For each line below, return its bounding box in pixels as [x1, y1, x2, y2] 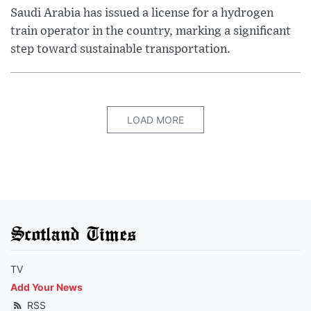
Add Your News [10, 280, 83, 293]
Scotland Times [10, 220, 136, 246]
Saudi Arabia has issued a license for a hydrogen [10, 6, 274, 19]
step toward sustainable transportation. [10, 42, 230, 56]
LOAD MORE [127, 113, 184, 126]
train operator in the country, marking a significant [10, 24, 291, 37]
